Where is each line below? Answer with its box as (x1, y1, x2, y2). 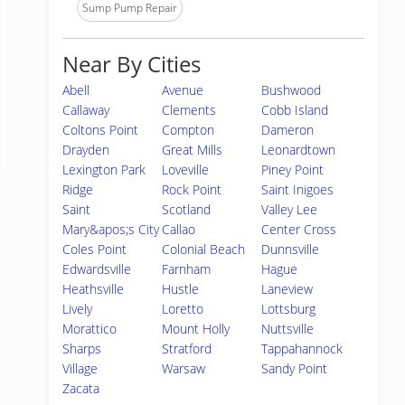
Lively (62, 300, 92, 317)
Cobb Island (261, 101, 329, 118)
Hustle (162, 280, 200, 297)
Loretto (162, 300, 204, 317)
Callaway (62, 101, 109, 118)
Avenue (162, 81, 204, 99)
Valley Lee (261, 201, 318, 218)
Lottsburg (261, 300, 316, 317)
